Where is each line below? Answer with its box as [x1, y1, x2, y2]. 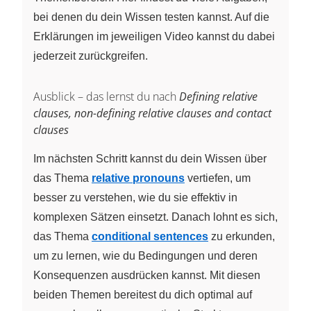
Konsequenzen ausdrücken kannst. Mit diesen [33, 269, 260, 281]
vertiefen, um [185, 171, 251, 184]
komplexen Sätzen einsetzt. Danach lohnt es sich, [33, 210, 278, 223]
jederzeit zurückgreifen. [33, 49, 148, 62]
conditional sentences [92, 230, 208, 242]
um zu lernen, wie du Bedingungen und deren [33, 249, 258, 262]
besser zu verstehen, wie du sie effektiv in [33, 191, 237, 203]
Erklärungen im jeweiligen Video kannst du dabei [33, 30, 275, 42]
